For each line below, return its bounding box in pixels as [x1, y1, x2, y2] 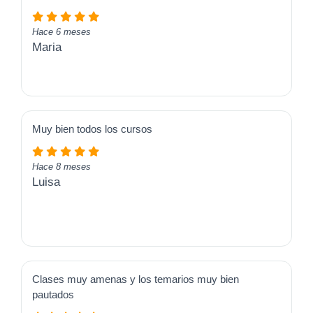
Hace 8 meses [32, 161, 91, 173]
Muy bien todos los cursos [32, 123, 152, 136]
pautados [32, 289, 74, 301]
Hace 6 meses [32, 27, 91, 38]
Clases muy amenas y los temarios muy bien [32, 273, 239, 286]
